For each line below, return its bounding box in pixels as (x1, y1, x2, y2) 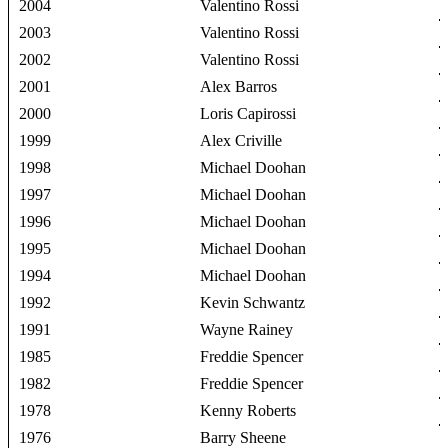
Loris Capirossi (200, 105, 297, 123)
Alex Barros (200, 78, 278, 96)
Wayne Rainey (200, 321, 294, 339)
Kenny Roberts (200, 402, 297, 420)
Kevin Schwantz (200, 294, 306, 312)
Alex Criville (200, 132, 283, 150)
